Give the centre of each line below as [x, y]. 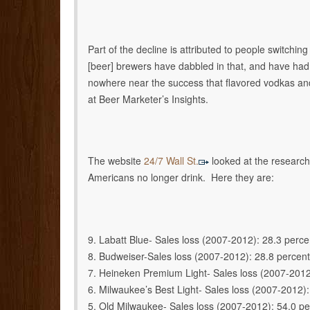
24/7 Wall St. [170, 161]
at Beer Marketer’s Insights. [148, 99]
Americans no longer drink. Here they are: [181, 177]
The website [115, 161]
